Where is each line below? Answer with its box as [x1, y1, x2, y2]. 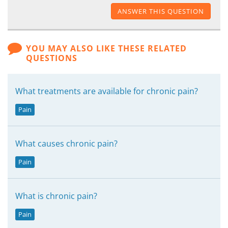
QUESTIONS [26, 52, 78, 64]
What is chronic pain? [15, 190, 97, 202]
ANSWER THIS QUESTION [118, 7, 204, 16]
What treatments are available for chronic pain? [15, 85, 198, 97]
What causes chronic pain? [15, 138, 118, 149]
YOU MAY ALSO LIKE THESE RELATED [26, 43, 187, 54]
